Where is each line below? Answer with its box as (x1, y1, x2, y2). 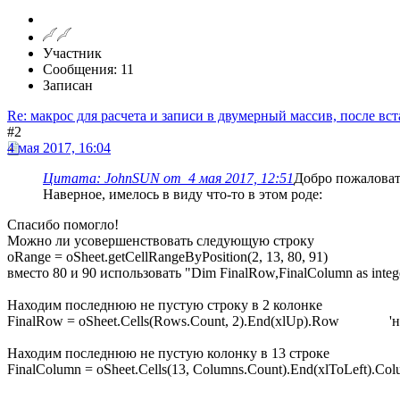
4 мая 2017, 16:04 (7, 140, 111, 156)
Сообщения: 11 (43, 62, 134, 78)
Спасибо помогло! (7, 217, 119, 233)
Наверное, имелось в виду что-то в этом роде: (43, 187, 322, 203)
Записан (43, 78, 93, 94)
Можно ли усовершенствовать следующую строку (7, 233, 314, 249)
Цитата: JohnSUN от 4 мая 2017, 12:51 (43, 171, 294, 187)
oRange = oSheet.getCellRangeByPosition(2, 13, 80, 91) (7, 249, 328, 265)
